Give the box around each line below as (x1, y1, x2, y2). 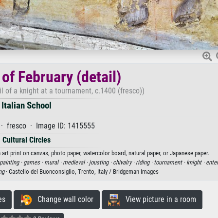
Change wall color (31, 194, 93, 204)
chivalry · (113, 158, 136, 166)
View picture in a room (119, 194, 196, 204)
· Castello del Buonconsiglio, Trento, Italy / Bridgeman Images (4, 167, 159, 175)
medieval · (63, 158, 89, 166)
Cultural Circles (2, 135, 51, 145)
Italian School (1, 99, 52, 111)
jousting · (89, 158, 113, 166)
